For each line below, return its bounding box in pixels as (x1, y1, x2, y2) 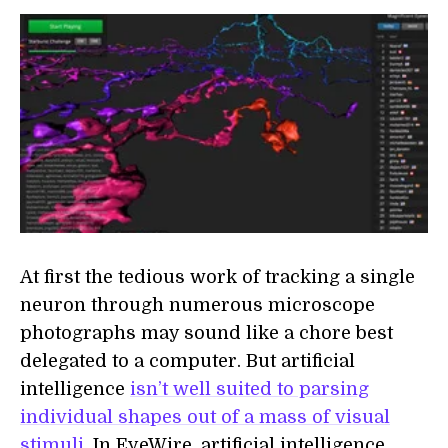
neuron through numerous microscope (20, 295, 375, 316)
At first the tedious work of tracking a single (20, 267, 415, 288)
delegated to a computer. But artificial (20, 351, 355, 372)
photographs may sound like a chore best (20, 323, 393, 344)
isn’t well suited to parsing (130, 379, 369, 400)
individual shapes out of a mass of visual (20, 407, 390, 428)
